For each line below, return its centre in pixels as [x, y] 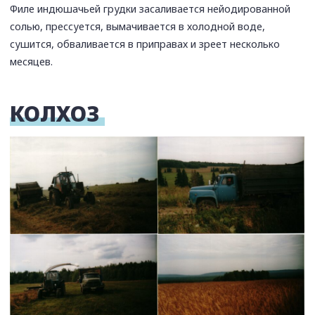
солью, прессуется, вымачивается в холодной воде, [138, 26]
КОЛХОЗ [58, 113]
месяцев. [32, 61]
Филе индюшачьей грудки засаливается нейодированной [150, 8]
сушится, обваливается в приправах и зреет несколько [145, 44]
